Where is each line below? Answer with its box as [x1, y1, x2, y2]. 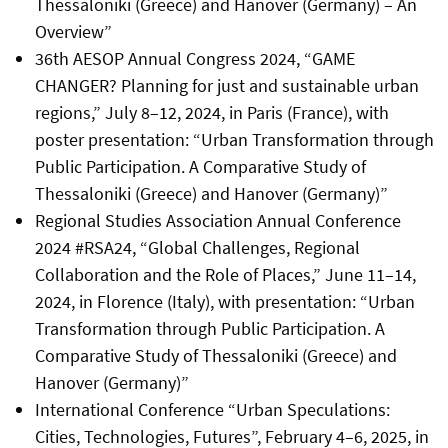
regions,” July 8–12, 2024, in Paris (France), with [34, 101, 389, 125]
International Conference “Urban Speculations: [34, 398, 390, 422]
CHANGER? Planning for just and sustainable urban [34, 74, 419, 98]
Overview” [34, 20, 112, 44]
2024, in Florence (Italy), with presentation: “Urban [34, 290, 415, 314]
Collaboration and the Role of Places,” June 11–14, [34, 263, 416, 287]
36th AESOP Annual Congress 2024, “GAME [34, 47, 355, 71]
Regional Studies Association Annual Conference [34, 209, 401, 233]
